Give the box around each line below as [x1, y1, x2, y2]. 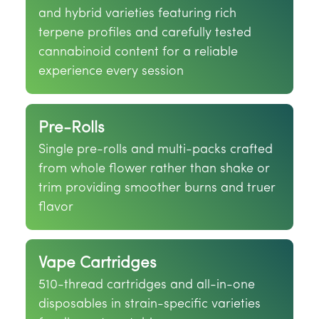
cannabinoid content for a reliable [38, 46, 238, 59]
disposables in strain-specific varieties [38, 298, 261, 311]
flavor [38, 200, 73, 214]
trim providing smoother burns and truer [38, 181, 276, 195]
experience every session [38, 65, 184, 78]
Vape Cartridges [38, 256, 157, 272]
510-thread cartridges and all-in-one [38, 278, 255, 292]
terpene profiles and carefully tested [38, 26, 251, 40]
